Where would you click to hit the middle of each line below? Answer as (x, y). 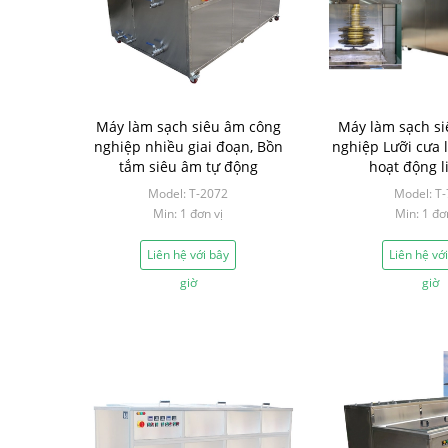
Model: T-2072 (188, 193)
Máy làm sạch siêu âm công (188, 126)
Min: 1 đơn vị (188, 213)
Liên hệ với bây (188, 254)
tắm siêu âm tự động (188, 166)
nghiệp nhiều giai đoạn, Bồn (188, 146)
